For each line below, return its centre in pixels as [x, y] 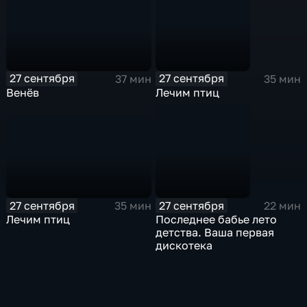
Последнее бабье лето [217, 220]
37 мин [133, 78]
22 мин [282, 206]
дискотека [184, 246]
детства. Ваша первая [215, 233]
